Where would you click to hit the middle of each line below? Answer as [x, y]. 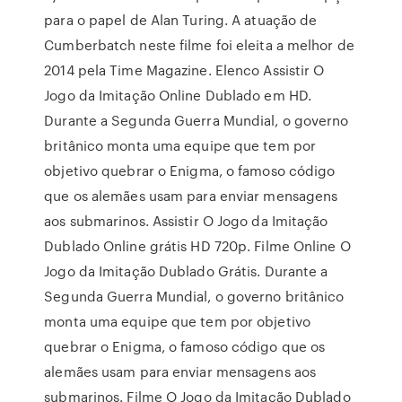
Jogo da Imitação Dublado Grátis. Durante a [186, 271]
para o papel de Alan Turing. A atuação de [181, 20]
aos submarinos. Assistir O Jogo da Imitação [186, 221]
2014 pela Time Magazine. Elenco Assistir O [184, 70]
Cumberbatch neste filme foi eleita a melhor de [199, 45]
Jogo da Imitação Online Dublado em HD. [178, 95]
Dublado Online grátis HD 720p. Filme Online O [197, 246]
